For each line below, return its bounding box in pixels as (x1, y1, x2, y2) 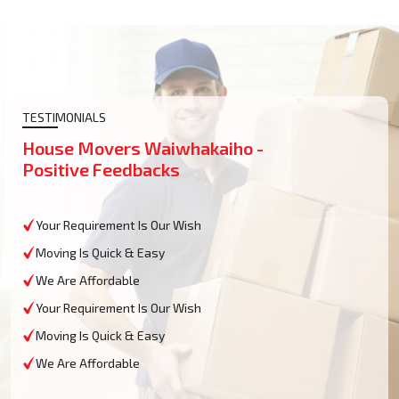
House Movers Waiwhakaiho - (22, 136, 264, 159)
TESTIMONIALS (22, 109, 106, 125)
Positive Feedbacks (22, 158, 180, 180)
